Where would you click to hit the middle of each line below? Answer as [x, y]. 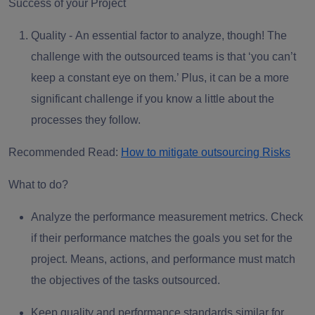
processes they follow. [87, 120]
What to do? [40, 184]
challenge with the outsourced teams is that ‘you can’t [163, 56]
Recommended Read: [65, 152]
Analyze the [62, 217]
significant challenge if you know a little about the [153, 98]
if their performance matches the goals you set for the [162, 238]
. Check [284, 217]
